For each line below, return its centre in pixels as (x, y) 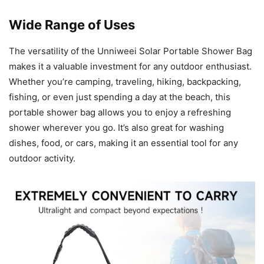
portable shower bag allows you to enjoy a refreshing (120, 112)
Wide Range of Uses (72, 24)
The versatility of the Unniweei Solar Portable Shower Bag (131, 51)
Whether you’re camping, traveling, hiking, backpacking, (125, 81)
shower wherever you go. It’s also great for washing (116, 127)
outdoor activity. (42, 158)
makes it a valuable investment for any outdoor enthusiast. (130, 66)
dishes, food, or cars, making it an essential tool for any (123, 143)
